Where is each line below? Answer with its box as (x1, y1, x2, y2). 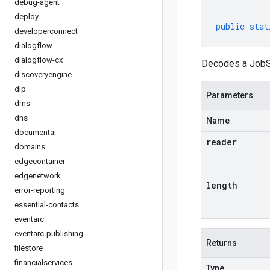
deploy (14, 12, 39, 21)
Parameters (206, 90, 253, 100)
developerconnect (14, 27, 78, 36)
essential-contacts (14, 200, 79, 209)
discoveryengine (14, 70, 72, 79)
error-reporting (14, 186, 65, 195)
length (206, 180, 237, 191)
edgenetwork (14, 171, 61, 180)
